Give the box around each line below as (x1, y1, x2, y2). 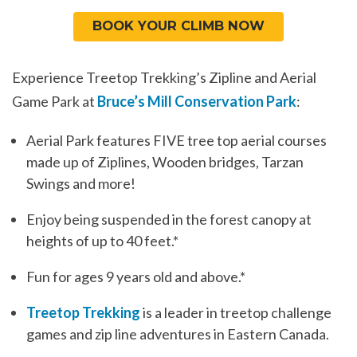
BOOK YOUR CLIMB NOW (92, 18, 265, 34)
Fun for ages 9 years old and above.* (26, 268, 245, 286)
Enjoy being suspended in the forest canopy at (26, 210, 312, 229)
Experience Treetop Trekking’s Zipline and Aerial (12, 68, 316, 86)
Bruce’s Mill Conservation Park (97, 92, 296, 110)
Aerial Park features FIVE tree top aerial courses (26, 131, 327, 150)
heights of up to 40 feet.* (26, 232, 178, 250)
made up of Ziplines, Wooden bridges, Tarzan (26, 153, 304, 171)
